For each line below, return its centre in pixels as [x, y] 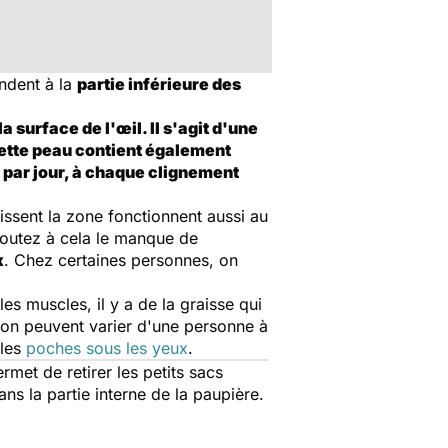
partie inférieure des [159, 84]
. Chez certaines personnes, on [121, 260]
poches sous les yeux [107, 348]
